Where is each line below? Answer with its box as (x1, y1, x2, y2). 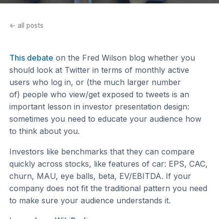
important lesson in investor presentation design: (9, 101, 190, 111)
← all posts (9, 22, 44, 30)
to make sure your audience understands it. (9, 195, 171, 205)
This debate (9, 52, 54, 63)
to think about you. (9, 126, 80, 136)
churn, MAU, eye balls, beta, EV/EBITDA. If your (9, 171, 192, 181)
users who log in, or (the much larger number (9, 77, 181, 87)
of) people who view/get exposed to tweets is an (9, 89, 190, 99)
